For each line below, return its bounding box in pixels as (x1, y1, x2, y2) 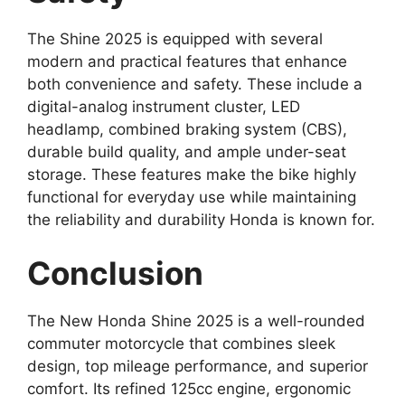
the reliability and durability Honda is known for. (27, 210, 375, 229)
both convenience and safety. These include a (27, 74, 363, 93)
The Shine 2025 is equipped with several (27, 29, 323, 48)
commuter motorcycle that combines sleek (27, 334, 335, 353)
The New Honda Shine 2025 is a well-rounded (27, 312, 365, 331)
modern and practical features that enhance (27, 52, 347, 71)
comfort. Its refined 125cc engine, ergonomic (27, 380, 351, 399)
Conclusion (27, 254, 203, 293)
